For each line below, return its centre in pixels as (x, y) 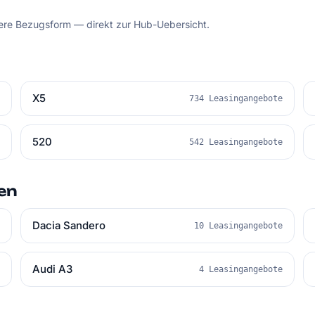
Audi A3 (53, 269)
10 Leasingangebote (238, 225)
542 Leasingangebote (236, 142)
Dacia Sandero (69, 225)
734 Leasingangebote (236, 98)
